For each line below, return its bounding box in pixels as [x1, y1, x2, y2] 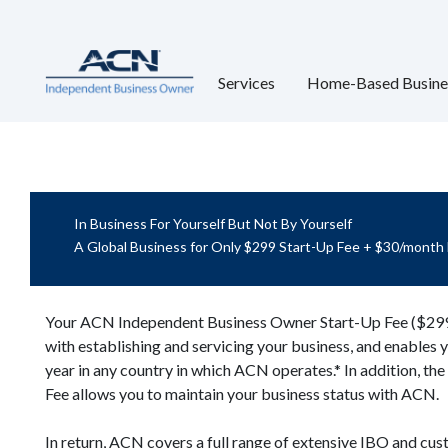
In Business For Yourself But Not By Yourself [74, 215, 353, 232]
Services [217, 73, 275, 92]
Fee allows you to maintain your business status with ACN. [45, 384, 440, 403]
